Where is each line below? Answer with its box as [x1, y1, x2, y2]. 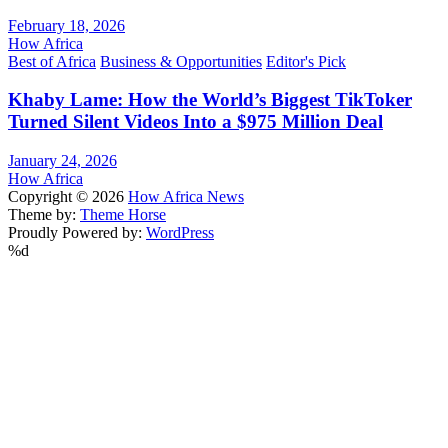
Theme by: [8, 206, 80, 223]
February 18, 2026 [8, 16, 125, 34]
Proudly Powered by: [8, 224, 146, 241]
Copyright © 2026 [8, 188, 128, 205]
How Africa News [128, 188, 244, 205]
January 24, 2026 [8, 152, 117, 169]
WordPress [146, 224, 214, 241]
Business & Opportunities [100, 52, 262, 70]
